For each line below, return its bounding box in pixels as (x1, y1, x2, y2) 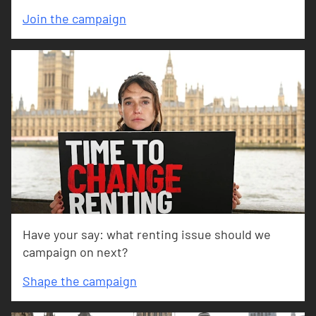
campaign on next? (23, 243, 128, 260)
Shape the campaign (23, 272, 137, 288)
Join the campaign (23, 10, 126, 26)
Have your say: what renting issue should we (23, 226, 271, 242)
